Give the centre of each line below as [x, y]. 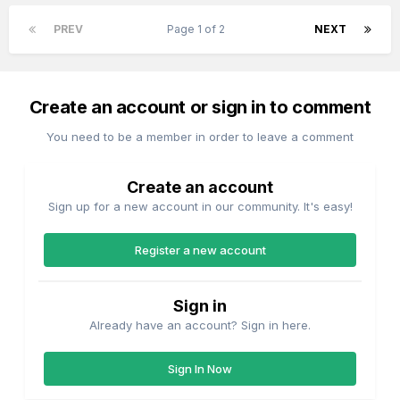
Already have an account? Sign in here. [200, 325]
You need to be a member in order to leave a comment [200, 136]
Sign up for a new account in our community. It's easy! [200, 206]
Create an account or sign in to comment [200, 107]
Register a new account [200, 250]
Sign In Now [200, 368]
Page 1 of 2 [199, 29]
